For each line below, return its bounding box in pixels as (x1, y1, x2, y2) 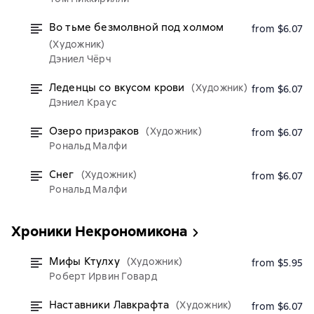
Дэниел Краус (49, 96, 116, 109)
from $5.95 (251, 257, 303, 269)
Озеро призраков (49, 124, 139, 138)
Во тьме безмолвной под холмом (49, 20, 224, 34)
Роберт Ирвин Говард (49, 270, 157, 282)
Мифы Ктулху (49, 254, 120, 268)
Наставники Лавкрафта (49, 298, 169, 312)
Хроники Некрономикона (11, 222, 187, 240)
